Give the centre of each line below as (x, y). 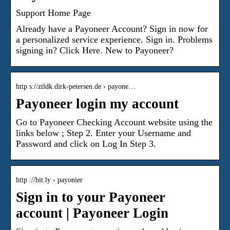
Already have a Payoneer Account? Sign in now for (112, 29)
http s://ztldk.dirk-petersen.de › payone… (76, 87)
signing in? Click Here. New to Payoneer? (95, 51)
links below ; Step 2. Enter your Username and (103, 133)
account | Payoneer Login (92, 213)
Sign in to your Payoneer (91, 197)
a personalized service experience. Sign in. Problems (114, 40)
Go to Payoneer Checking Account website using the (114, 122)
